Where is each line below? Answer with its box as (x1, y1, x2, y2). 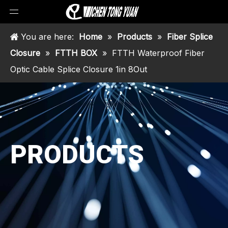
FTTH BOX (55, 48, 97, 58)
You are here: (18, 32, 76, 42)
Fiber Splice (167, 32, 213, 42)
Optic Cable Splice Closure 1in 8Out (10, 64, 147, 74)
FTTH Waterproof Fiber (112, 48, 205, 58)
